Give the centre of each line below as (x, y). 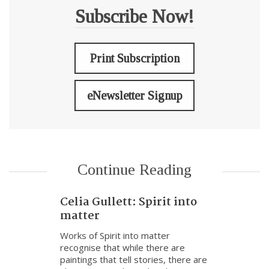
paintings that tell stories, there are (133, 259)
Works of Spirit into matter (115, 235)
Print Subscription (134, 58)
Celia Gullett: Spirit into (128, 202)
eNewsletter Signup (134, 95)
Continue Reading (134, 170)
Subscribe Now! (134, 17)
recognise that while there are (122, 247)
